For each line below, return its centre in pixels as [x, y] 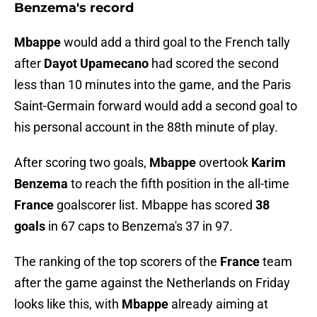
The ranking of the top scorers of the [117, 262]
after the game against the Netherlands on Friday [152, 283]
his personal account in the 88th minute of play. [146, 127]
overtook [225, 163]
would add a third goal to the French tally [177, 42]
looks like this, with [68, 304]
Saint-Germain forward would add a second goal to [156, 106]
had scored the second [215, 64]
